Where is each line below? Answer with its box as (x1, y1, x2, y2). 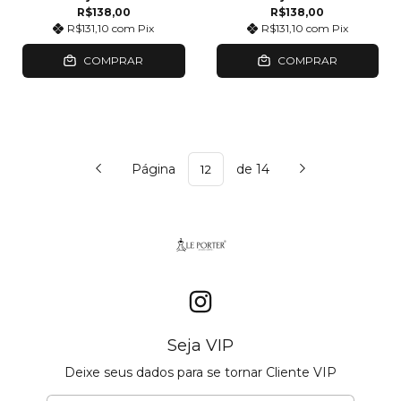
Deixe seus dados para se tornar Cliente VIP (64, 364, 337, 381)
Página (132, 160, 179, 177)
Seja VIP (166, 336, 234, 356)
